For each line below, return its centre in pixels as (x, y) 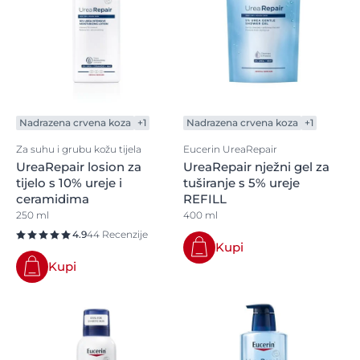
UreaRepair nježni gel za (256, 167)
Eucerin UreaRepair (230, 149)
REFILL (205, 199)
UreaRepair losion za (79, 167)
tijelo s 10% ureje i (69, 183)
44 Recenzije (117, 234)
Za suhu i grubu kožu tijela (79, 149)
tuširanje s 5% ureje (241, 183)
